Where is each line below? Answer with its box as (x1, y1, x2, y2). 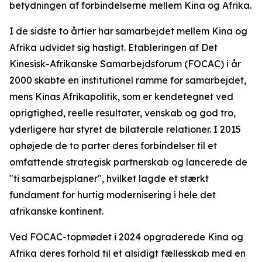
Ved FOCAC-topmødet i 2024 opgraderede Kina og (9, 231, 243, 243)
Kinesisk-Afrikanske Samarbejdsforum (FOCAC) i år (9, 58, 241, 70)
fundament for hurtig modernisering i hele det (9, 189, 216, 201)
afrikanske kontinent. (9, 205, 104, 217)
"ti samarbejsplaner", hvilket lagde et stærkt (9, 173, 209, 184)
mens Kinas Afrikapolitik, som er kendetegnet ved (9, 91, 233, 102)
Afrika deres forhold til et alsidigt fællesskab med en (9, 247, 246, 259)
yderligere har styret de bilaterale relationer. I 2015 (9, 123, 241, 135)
